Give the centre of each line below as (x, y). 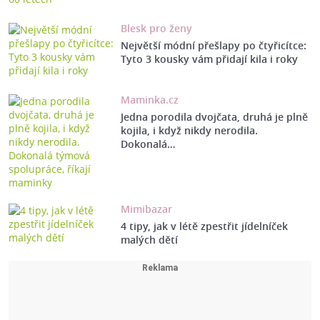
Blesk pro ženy (156, 29)
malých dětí (149, 240)
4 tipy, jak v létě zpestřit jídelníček (204, 226)
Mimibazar (146, 209)
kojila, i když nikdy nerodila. (189, 131)
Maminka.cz (149, 100)
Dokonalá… (147, 144)
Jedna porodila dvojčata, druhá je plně (214, 117)
